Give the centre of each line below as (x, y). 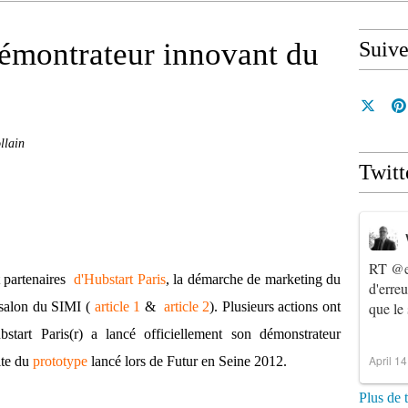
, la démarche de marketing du (253, 279)
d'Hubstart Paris (120, 279)
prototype (60, 361)
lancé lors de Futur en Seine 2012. (187, 361)
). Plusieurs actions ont (275, 306)
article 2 (187, 306)
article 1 (117, 306)
